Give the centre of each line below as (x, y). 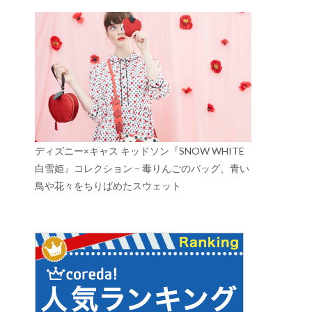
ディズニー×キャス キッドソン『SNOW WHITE (140, 150)
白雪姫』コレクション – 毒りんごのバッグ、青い (142, 168)
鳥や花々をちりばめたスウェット (108, 185)
